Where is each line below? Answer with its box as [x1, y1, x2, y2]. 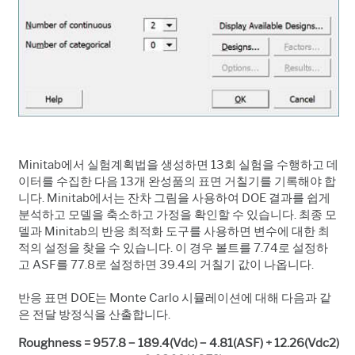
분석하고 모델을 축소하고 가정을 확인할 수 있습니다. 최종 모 [18, 208, 337, 223]
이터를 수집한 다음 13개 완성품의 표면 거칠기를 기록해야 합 [18, 174, 336, 189]
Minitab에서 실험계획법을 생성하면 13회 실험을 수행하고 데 [18, 158, 338, 173]
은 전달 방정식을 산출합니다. [18, 307, 170, 323]
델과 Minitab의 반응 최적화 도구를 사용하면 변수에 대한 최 [18, 224, 330, 239]
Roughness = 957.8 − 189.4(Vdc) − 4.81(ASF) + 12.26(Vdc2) [18, 336, 339, 351]
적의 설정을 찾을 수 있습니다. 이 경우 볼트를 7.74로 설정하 [18, 241, 328, 256]
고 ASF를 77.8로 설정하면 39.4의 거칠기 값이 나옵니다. [18, 258, 314, 273]
